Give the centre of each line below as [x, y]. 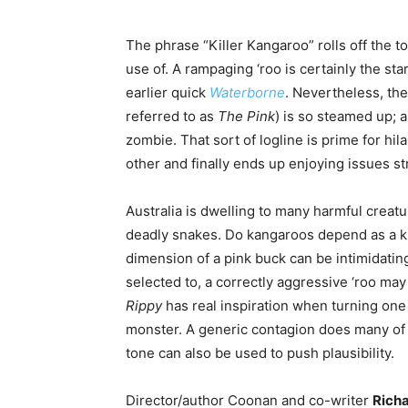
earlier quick [168, 92]
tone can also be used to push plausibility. [260, 352]
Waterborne [247, 92]
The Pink [246, 116]
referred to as [172, 116]
